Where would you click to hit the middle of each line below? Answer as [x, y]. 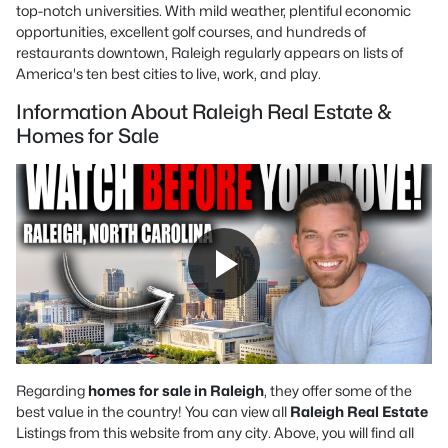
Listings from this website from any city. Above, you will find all [215, 432]
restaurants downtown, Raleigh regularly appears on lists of [209, 52]
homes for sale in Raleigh [176, 390]
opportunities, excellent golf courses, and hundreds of [191, 31]
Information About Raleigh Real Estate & [203, 112]
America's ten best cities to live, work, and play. [168, 73]
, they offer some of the [338, 390]
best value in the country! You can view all [153, 411]
